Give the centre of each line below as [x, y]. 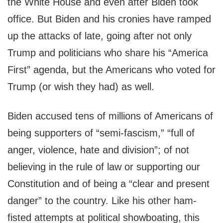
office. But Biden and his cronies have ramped [109, 19]
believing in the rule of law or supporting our [104, 167]
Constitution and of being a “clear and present [109, 184]
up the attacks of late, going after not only [100, 36]
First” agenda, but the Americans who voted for [111, 70]
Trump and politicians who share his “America [108, 53]
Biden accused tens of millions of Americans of [110, 116]
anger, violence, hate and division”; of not [98, 150]
